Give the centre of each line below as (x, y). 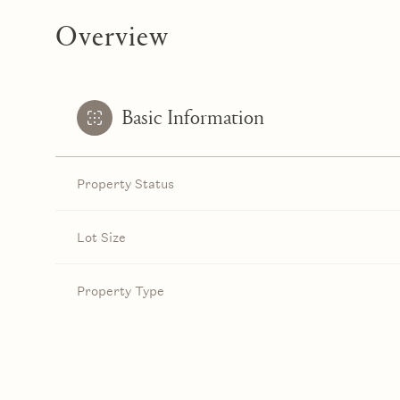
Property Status (125, 184)
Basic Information (193, 118)
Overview (112, 34)
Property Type (121, 291)
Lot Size (101, 237)
